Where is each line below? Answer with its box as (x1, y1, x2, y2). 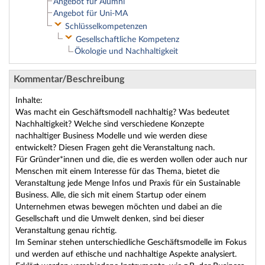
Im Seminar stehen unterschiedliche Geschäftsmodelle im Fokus (15, 238, 247, 247)
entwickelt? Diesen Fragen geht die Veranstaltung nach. (15, 144, 215, 152)
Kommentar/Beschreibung (14, 75, 124, 84)
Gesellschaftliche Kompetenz (76, 35, 179, 44)
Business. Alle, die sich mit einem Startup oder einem (15, 191, 206, 199)
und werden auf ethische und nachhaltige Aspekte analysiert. (15, 250, 237, 258)
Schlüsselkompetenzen (65, 22, 147, 31)
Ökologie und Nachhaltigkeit (75, 47, 178, 56)
